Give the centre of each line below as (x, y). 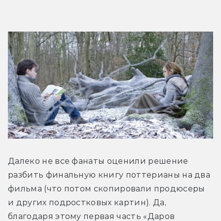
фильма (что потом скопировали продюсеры (107, 189)
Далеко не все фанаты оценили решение (98, 161)
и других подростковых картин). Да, (87, 203)
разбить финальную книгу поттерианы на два (109, 175)
